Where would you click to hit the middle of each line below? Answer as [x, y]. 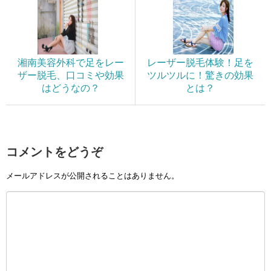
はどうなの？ [70, 88]
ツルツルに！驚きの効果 [200, 76]
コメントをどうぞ [54, 152]
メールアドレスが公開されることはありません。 [93, 175]
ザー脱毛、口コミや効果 [70, 76]
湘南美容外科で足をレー [70, 63]
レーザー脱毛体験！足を [200, 63]
